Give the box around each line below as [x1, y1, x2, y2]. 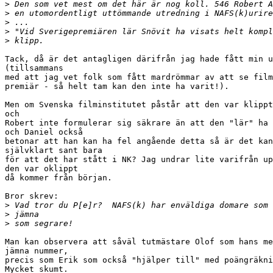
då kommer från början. [5, 173, 112, 183]
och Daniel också [5, 127, 83, 137]
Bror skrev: [5, 191, 58, 201]
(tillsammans [5, 63, 63, 73]
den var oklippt [5, 164, 78, 174]
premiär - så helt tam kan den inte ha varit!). [5, 82, 229, 91]
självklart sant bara [5, 146, 102, 155]
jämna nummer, [5, 246, 68, 256]
